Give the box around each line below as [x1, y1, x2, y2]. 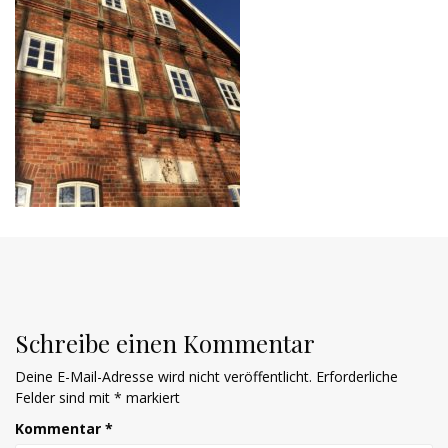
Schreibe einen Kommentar [15, 326, 315, 359]
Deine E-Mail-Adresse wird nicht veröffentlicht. [15, 366, 312, 386]
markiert [122, 387, 180, 407]
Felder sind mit [15, 387, 114, 407]
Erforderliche [316, 366, 398, 386]
